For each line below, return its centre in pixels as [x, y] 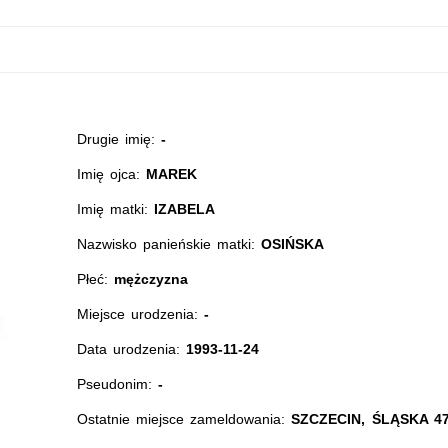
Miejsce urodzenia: [140, 314]
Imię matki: [115, 209]
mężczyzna [150, 279]
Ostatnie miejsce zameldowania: [184, 419]
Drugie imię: [119, 139]
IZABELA [185, 209]
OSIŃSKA [293, 244]
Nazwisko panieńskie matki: [169, 244]
